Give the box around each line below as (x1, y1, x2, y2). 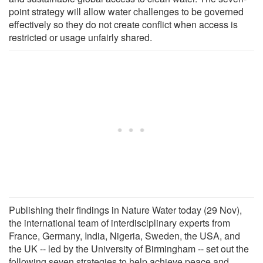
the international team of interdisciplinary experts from (9, 215, 230, 230)
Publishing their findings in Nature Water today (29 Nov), (9, 203, 242, 217)
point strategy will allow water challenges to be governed (9, 4, 244, 18)
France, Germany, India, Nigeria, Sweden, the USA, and (9, 228, 240, 242)
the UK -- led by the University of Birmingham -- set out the (9, 241, 249, 255)
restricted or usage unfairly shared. (9, 30, 152, 44)
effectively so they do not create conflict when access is (9, 17, 238, 31)
